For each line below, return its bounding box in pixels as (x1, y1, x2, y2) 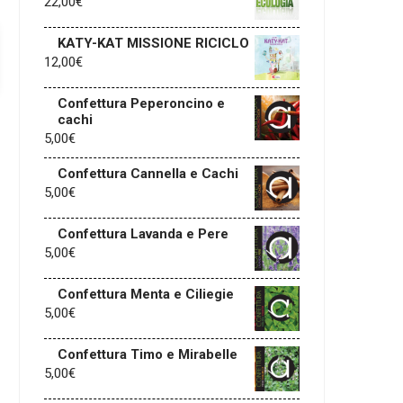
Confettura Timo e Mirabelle (58, 346, 237, 363)
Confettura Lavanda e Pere (58, 226, 228, 242)
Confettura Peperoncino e (58, 95, 225, 112)
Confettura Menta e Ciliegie (58, 286, 234, 302)
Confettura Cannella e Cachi (58, 166, 238, 182)
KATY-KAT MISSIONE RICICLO (58, 35, 249, 51)
